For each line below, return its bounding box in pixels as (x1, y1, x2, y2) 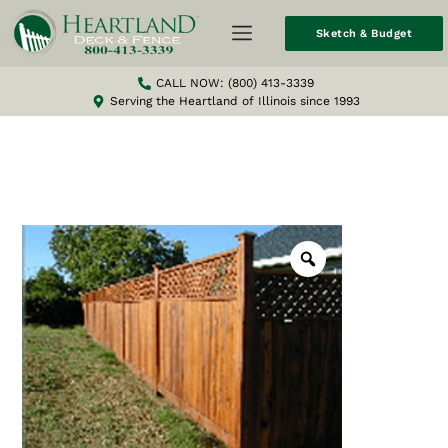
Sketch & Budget (315, 27, 413, 41)
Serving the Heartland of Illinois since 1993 (109, 94, 360, 109)
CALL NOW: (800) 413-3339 (155, 76, 314, 91)
